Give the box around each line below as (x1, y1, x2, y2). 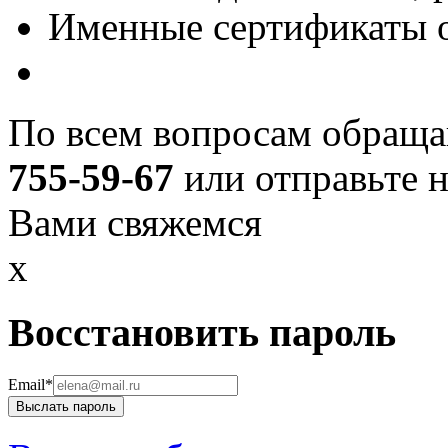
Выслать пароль (16, 398, 116, 414)
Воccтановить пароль (8, 309, 396, 355)
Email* (8, 375, 53, 393)
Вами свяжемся (8, 201, 262, 245)
